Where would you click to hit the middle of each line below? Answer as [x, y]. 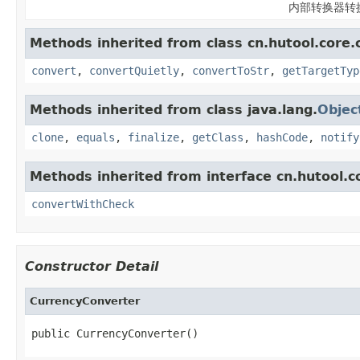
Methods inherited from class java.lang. [174, 109]
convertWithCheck [83, 204]
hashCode [282, 137]
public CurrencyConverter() [115, 333]
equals [96, 137]
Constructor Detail [92, 266]
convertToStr [231, 70]
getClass [218, 137]
